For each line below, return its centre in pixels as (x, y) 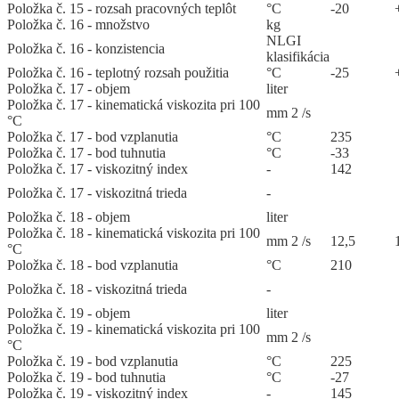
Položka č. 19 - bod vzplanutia (93, 362)
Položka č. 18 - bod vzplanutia (93, 265)
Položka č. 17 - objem (69, 89)
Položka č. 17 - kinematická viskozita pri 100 (134, 105)
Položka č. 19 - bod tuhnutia (86, 378)
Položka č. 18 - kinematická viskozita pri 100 (134, 233)
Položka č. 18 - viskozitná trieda (97, 289)
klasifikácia (298, 57)
